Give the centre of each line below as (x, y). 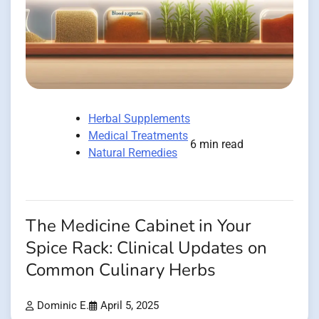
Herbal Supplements (139, 119)
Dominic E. (63, 306)
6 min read (217, 145)
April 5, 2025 (130, 306)
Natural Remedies (133, 153)
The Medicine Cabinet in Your (138, 226)
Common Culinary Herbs (121, 271)
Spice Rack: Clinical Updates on (146, 249)
